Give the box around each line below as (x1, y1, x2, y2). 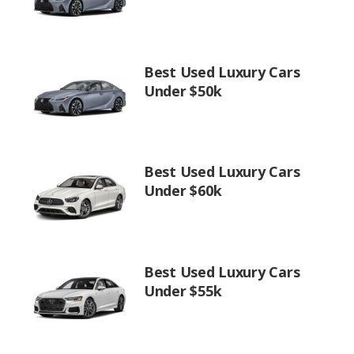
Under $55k (144, 281, 222, 300)
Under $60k (144, 181, 222, 200)
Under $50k (144, 81, 222, 100)
